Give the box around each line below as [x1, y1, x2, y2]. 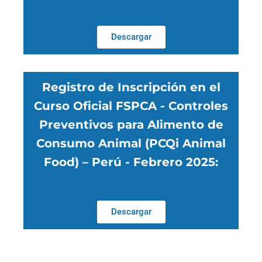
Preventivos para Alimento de [39, 118, 223, 132]
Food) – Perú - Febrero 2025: [44, 155, 218, 170]
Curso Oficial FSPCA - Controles [34, 99, 228, 113]
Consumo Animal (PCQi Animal [36, 136, 226, 151]
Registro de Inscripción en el [42, 80, 220, 95]
